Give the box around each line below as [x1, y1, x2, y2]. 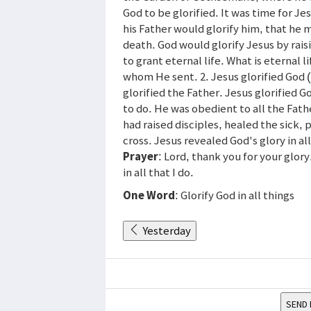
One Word [123, 187, 175, 203]
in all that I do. [123, 164, 194, 180]
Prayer [123, 148, 158, 164]
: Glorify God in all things [175, 187, 294, 203]
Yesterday [142, 222, 191, 238]
